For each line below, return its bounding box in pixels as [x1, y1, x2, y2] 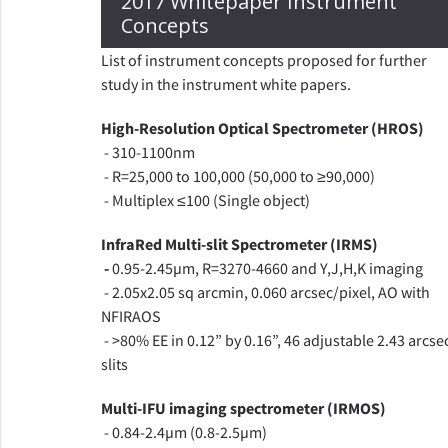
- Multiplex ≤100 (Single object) [100, 190, 310, 210]
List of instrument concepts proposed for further [100, 50, 427, 70]
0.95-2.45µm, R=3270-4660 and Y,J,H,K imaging [111, 258, 423, 278]
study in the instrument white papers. [100, 74, 351, 94]
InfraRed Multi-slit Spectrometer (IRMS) [100, 234, 378, 254]
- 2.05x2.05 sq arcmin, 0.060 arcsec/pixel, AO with [100, 282, 430, 302]
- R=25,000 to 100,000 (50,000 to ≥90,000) [100, 166, 375, 186]
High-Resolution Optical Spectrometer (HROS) [100, 118, 424, 138]
